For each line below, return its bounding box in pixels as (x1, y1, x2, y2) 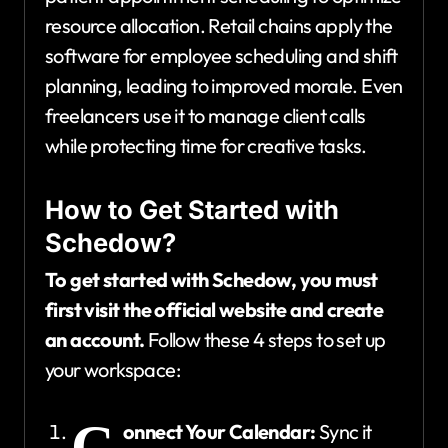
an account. (45, 327, 145, 353)
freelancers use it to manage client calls (45, 102, 366, 128)
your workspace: (45, 357, 180, 383)
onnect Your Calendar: (123, 419, 316, 445)
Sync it (315, 419, 372, 445)
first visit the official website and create (45, 297, 384, 323)
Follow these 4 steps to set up (144, 327, 386, 353)
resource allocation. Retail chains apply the (45, 12, 393, 38)
